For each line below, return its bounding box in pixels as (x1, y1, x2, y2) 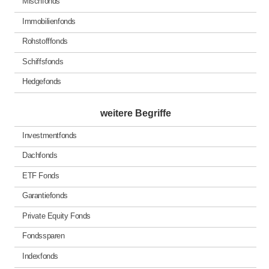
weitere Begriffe (100, 108, 171, 119)
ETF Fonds (22, 171, 59, 180)
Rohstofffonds (22, 37, 68, 46)
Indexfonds (22, 251, 59, 261)
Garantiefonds (22, 191, 68, 201)
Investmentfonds (22, 130, 77, 140)
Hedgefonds (22, 77, 62, 86)
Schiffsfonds (22, 56, 64, 66)
